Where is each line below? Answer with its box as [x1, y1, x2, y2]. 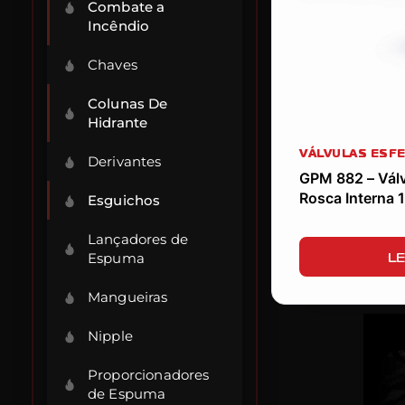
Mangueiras [88, 288, 168, 306]
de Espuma [88, 385, 166, 402]
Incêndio [88, 17, 150, 34]
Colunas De [88, 95, 168, 112]
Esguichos [88, 192, 161, 209]
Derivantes [88, 153, 162, 170]
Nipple [88, 327, 133, 344]
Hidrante [88, 114, 148, 131]
